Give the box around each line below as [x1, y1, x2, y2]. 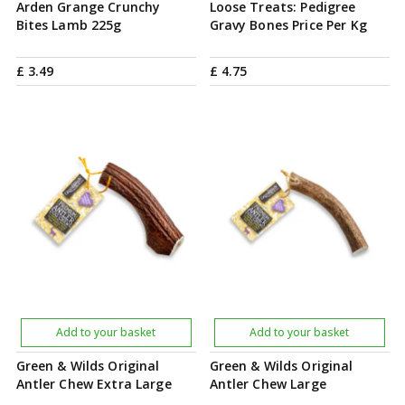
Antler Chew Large [209, 375, 326, 392]
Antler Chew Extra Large [15, 375, 172, 392]
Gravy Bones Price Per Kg [209, 16, 367, 33]
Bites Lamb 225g [15, 16, 122, 33]
